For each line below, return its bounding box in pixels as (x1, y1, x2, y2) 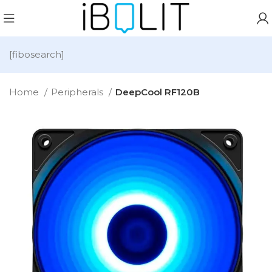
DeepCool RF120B (115, 86, 200, 98)
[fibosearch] (9, 49, 64, 60)
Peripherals (51, 86, 106, 98)
